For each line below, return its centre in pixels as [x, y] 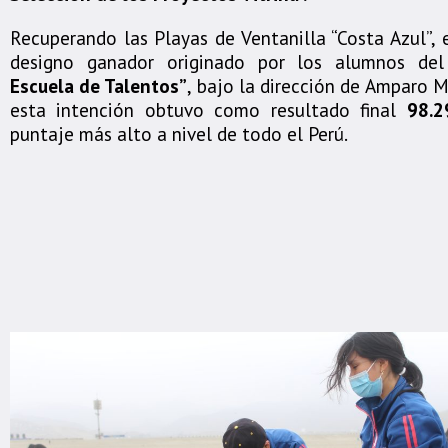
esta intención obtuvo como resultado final [208, 109]
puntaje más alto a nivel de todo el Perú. [181, 133]
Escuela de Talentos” [99, 85]
